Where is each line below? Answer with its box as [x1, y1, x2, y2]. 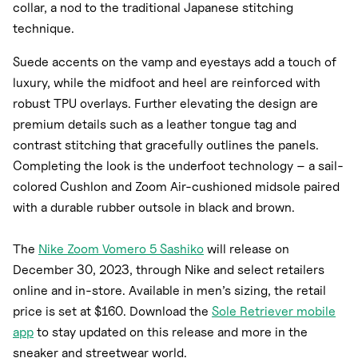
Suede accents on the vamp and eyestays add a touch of [13, 54, 336, 70]
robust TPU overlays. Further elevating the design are [13, 96, 318, 112]
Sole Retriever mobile [212, 304, 336, 320]
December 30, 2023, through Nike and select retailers [13, 262, 324, 278]
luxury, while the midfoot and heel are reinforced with [13, 75, 320, 91]
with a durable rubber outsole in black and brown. [13, 200, 295, 216]
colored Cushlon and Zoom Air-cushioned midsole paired [13, 179, 340, 195]
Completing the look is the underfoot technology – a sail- [13, 158, 344, 174]
